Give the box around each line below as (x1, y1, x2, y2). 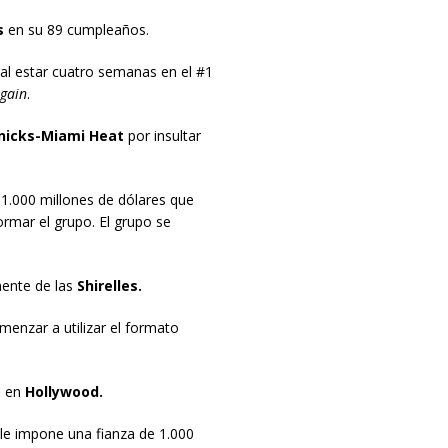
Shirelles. (76, 276, 142, 296)
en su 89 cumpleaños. (3, 20, 149, 40)
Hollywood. (24, 382, 103, 402)
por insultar (123, 126, 201, 146)
